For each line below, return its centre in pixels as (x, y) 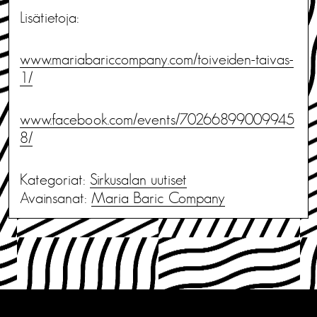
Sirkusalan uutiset (138, 179)
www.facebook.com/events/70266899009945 (157, 119)
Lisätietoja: (50, 17)
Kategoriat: (55, 179)
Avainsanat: (56, 198)
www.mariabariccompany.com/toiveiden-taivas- (157, 59)
